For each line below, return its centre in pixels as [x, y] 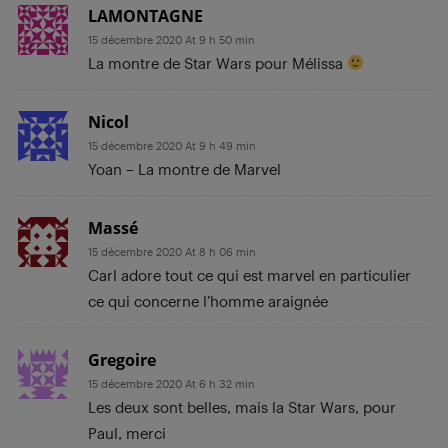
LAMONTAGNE [145, 15]
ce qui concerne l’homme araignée [208, 300]
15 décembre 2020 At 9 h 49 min [172, 145]
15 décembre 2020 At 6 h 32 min [171, 383]
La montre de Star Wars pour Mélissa [217, 62]
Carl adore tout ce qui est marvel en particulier [249, 274]
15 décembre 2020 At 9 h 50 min [171, 39]
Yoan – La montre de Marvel [184, 168]
